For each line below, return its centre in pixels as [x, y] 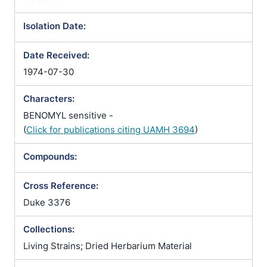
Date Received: [56, 55]
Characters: [49, 99]
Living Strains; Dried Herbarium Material [108, 246]
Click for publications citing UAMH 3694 [111, 130]
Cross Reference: [61, 186]
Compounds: [50, 156]
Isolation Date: [55, 26]
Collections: [49, 229]
